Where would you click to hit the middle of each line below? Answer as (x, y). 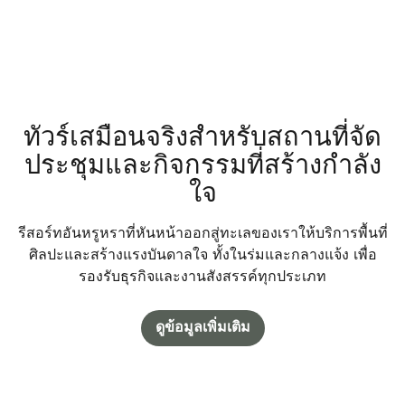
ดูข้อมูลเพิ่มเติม (202, 329)
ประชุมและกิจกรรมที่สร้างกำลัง (202, 167)
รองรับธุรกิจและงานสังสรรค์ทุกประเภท (202, 278)
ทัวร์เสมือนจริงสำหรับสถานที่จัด (202, 139)
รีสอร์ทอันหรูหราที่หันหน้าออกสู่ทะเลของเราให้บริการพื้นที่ (202, 235)
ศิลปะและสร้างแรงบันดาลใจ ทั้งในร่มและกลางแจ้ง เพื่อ (202, 256)
